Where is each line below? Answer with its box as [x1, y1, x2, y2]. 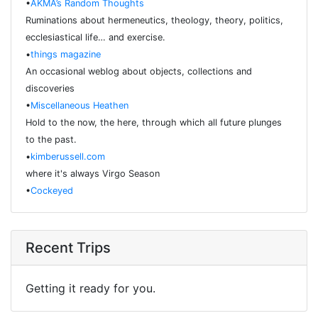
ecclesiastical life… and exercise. [26, 32, 165, 43]
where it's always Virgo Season [26, 168, 160, 180]
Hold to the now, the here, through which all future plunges [26, 117, 282, 128]
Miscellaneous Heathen [31, 100, 128, 111]
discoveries [26, 83, 75, 94]
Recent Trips [26, 239, 111, 257]
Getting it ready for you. [26, 281, 155, 296]
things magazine [31, 49, 101, 60]
